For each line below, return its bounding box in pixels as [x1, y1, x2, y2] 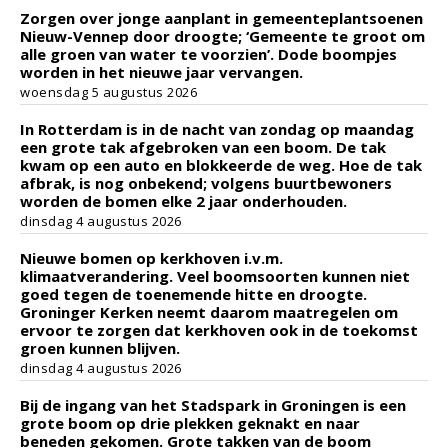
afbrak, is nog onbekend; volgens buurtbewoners [20, 173, 392, 193]
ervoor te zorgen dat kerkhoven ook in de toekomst [20, 320, 418, 340]
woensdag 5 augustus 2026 [20, 83, 197, 101]
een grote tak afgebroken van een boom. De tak [20, 137, 386, 157]
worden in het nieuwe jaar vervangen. [20, 62, 303, 82]
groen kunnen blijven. [20, 338, 180, 358]
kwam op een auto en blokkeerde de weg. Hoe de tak [20, 155, 422, 175]
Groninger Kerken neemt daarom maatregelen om [20, 302, 398, 322]
